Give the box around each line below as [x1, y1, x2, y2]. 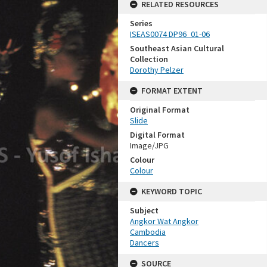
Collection [130, 54, 168, 64]
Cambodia [130, 226, 166, 237]
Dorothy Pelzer [130, 64, 184, 75]
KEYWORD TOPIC [141, 186, 202, 197]
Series [130, 18, 153, 29]
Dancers [130, 237, 159, 248]
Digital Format [130, 129, 185, 140]
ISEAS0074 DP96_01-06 [130, 29, 210, 39]
